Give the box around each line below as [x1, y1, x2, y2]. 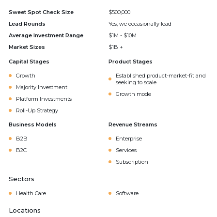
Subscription [116, 158, 148, 165]
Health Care [16, 190, 46, 197]
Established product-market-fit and [116, 72, 206, 79]
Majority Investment [16, 84, 67, 91]
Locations [9, 206, 41, 214]
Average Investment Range [9, 32, 83, 39]
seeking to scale [116, 79, 156, 86]
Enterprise [116, 135, 142, 142]
